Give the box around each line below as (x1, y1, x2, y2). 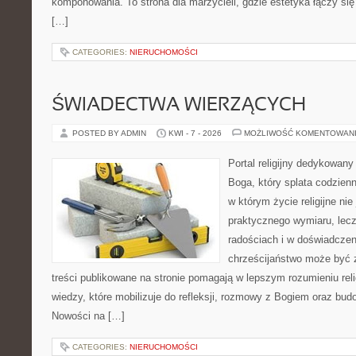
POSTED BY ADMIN (72, 129, 149, 137)
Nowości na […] (52, 310, 125, 322)
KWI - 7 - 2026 (168, 129, 222, 137)
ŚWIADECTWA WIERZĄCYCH (52, 97, 306, 114)
